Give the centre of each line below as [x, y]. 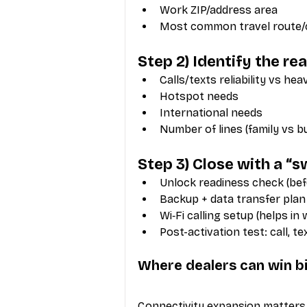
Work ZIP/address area [219, 10]
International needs [211, 112]
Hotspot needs [199, 96]
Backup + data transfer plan [233, 199]
